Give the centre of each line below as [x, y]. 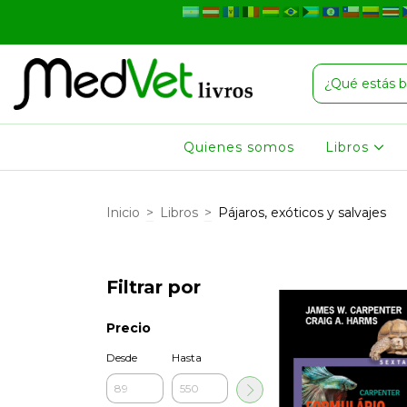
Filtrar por [154, 287]
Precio [129, 328]
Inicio [123, 213]
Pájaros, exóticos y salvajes [302, 213]
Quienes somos [238, 147]
